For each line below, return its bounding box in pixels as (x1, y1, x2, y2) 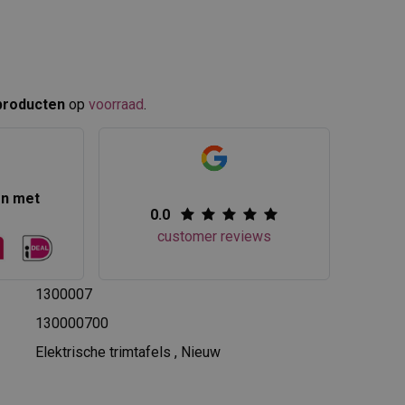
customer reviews (157, 228, 272, 246)
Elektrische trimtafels (34, 343, 171, 361)
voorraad (89, 95, 144, 113)
